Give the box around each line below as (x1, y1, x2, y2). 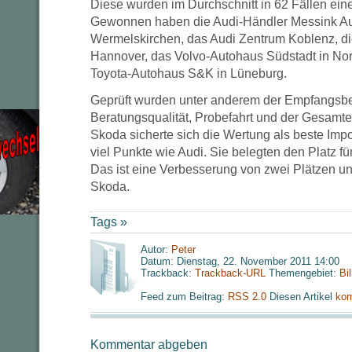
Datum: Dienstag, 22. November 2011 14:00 (141, 255, 339, 267)
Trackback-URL (195, 267, 266, 279)
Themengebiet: (266, 267, 339, 279)
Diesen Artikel (269, 291, 335, 302)
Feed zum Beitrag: (141, 291, 228, 302)
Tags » (90, 215, 127, 229)
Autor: (141, 244, 171, 255)
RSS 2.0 (228, 291, 269, 302)
